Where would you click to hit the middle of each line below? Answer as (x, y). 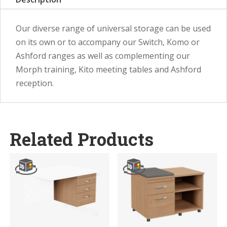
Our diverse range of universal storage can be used (113, 28)
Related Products (82, 139)
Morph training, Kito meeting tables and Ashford (108, 69)
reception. (36, 83)
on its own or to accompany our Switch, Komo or (108, 42)
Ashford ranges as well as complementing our (103, 56)
